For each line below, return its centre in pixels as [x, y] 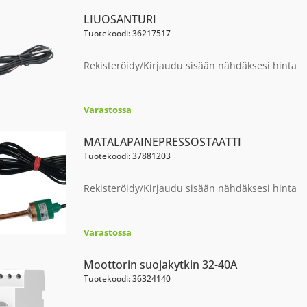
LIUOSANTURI [120, 19]
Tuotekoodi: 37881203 [127, 156]
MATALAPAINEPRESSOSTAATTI [162, 142]
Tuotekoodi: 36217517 [127, 33]
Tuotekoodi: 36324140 [127, 279]
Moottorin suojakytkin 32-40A [160, 265]
